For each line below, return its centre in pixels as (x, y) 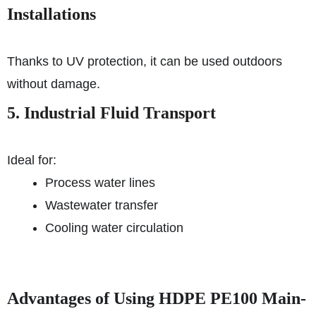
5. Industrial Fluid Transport (111, 113)
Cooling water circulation (114, 228)
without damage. (54, 84)
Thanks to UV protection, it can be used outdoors (145, 61)
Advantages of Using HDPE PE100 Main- (157, 298)
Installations (51, 14)
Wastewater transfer (102, 205)
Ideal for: (32, 160)
